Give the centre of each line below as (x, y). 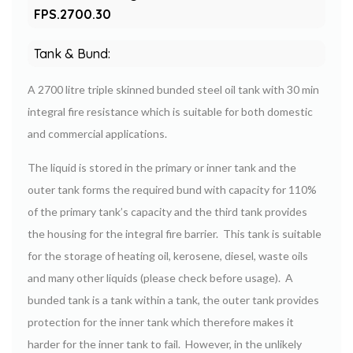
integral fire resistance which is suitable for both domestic (170, 111)
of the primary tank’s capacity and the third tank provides (167, 211)
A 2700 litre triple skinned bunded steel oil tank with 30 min (173, 89)
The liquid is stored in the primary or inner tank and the (162, 167)
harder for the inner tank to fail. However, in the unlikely (165, 344)
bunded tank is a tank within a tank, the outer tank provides (173, 299)
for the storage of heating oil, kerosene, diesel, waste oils (168, 255)
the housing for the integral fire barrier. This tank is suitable (175, 233)
